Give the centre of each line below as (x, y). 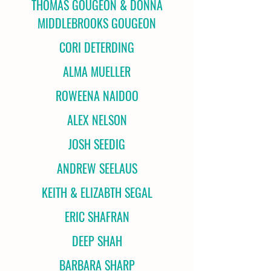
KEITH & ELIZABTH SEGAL (97, 192)
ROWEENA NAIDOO (97, 96)
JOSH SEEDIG (97, 144)
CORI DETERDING (97, 47)
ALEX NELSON (97, 120)
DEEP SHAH (97, 241)
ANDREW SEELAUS (97, 168)
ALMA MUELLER (97, 71)
